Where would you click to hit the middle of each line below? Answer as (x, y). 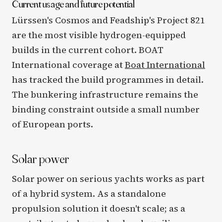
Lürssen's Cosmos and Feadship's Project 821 (109, 20)
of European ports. (53, 124)
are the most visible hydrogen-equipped (99, 35)
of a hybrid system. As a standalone (89, 194)
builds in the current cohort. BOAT (88, 50)
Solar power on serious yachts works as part (108, 179)
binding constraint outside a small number (106, 109)
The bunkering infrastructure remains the (105, 94)
